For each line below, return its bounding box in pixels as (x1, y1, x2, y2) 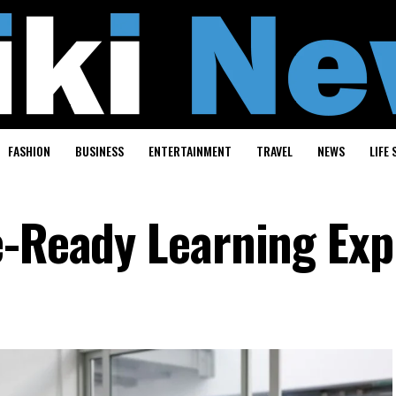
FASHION (7, 141, 50, 160)
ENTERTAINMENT (148, 141, 232, 160)
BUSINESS (74, 141, 124, 160)
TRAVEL (255, 141, 293, 160)
